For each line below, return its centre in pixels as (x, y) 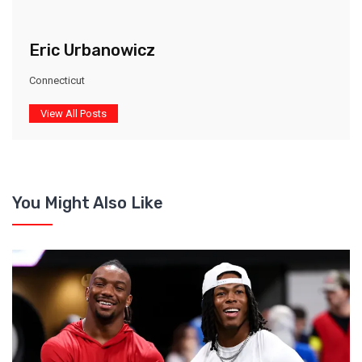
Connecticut (57, 81)
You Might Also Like (88, 203)
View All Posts (74, 114)
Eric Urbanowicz (92, 51)
